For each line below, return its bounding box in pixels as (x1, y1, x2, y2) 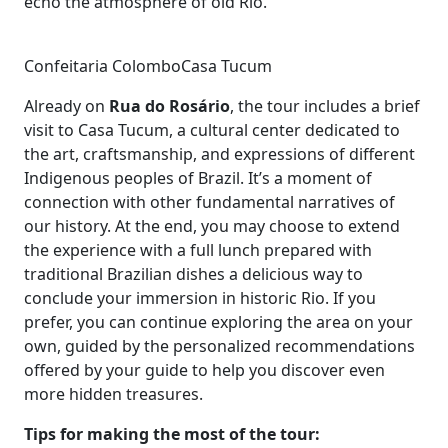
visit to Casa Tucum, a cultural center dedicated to (24, 119, 400, 141)
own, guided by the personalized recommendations (24, 335, 415, 357)
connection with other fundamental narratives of (24, 191, 395, 213)
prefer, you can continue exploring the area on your (24, 311, 413, 333)
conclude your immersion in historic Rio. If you (24, 287, 376, 309)
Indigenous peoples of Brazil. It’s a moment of (24, 167, 372, 189)
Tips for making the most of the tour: (24, 423, 320, 445)
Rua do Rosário (109, 95, 230, 117)
